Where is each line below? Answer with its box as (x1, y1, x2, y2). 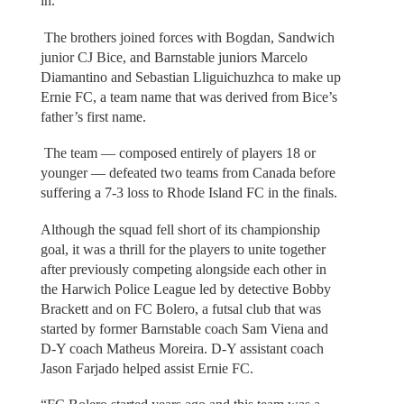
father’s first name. (40, 108, 150, 124)
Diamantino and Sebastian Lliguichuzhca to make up (40, 69, 341, 85)
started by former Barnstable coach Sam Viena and (40, 320, 328, 336)
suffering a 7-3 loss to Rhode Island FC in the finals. (40, 185, 341, 201)
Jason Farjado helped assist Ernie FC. (40, 360, 253, 376)
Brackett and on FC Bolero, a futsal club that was (40, 300, 321, 317)
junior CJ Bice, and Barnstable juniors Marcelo (40, 49, 308, 65)
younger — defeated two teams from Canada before (40, 165, 335, 181)
